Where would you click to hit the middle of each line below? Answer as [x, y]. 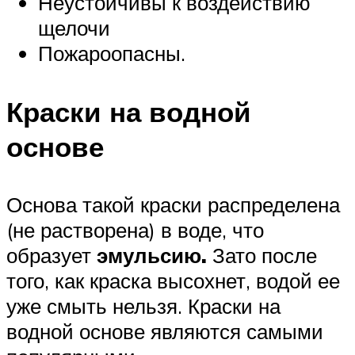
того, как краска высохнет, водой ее [173, 280]
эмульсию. [152, 255]
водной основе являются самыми [165, 331]
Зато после [262, 255]
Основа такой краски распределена [173, 204]
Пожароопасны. [112, 53]
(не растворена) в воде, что [135, 229]
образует [52, 255]
